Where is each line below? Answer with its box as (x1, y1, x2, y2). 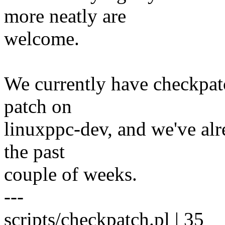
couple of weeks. (4, 163, 137, 185)
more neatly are (4, 5, 126, 27)
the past (4, 141, 65, 163)
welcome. (4, 28, 79, 50)
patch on (4, 95, 72, 118)
